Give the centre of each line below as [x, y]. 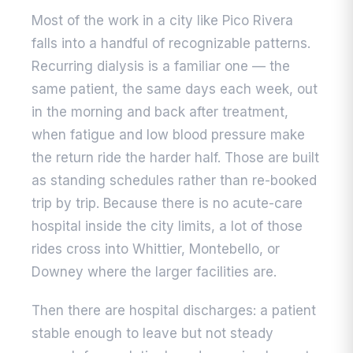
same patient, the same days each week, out [175, 89]
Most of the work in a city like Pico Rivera [162, 21]
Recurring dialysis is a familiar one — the [161, 67]
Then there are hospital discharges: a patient [174, 311]
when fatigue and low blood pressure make [168, 135]
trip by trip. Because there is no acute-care [167, 204]
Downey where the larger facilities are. [154, 272]
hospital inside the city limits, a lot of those [167, 227]
